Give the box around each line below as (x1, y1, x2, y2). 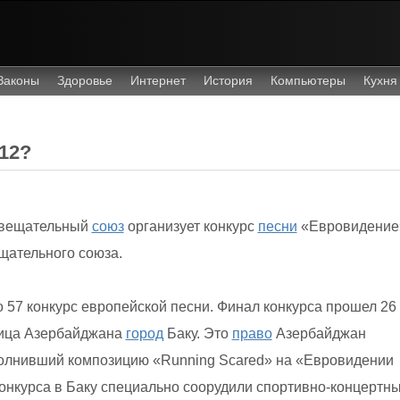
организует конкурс (123, 219, 258, 234)
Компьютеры (270, 73, 346, 87)
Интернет (129, 73, 186, 87)
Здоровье (56, 73, 112, 87)
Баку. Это (162, 326, 232, 341)
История (203, 73, 253, 87)
